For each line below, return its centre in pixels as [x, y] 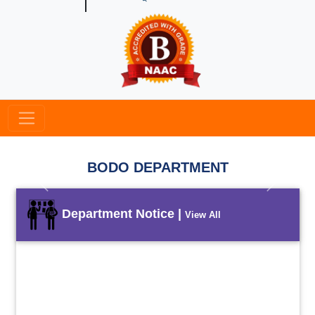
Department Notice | [121, 213]
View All [202, 214]
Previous [63, 189]
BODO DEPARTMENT [157, 168]
